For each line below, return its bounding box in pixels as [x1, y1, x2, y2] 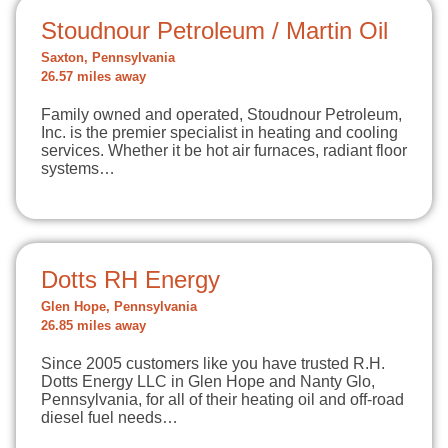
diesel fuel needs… [41, 409, 178, 426]
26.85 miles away [41, 319, 146, 333]
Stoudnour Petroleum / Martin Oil [41, 17, 388, 44]
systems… [41, 160, 115, 177]
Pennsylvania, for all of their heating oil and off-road [41, 391, 404, 408]
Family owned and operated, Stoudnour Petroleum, [41, 106, 402, 123]
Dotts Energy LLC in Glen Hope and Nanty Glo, [41, 373, 375, 390]
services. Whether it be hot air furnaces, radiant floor [41, 142, 407, 159]
